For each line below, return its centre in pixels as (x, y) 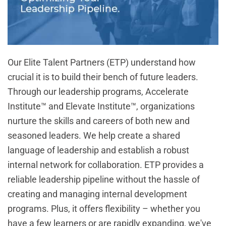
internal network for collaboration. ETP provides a (106, 165)
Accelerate (167, 92)
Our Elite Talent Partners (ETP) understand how (102, 63)
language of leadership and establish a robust (98, 150)
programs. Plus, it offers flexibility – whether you (104, 209)
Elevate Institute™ (101, 106)
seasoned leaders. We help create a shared (94, 136)
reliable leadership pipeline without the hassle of (104, 180)
